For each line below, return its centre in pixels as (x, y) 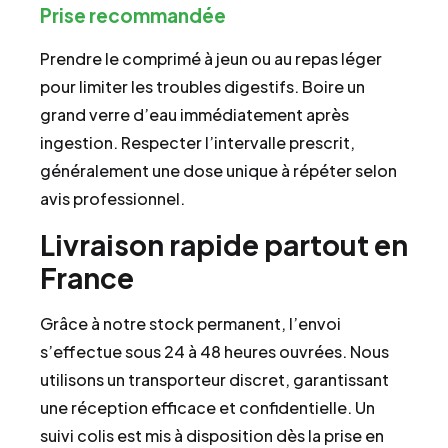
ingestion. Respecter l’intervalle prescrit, (197, 143)
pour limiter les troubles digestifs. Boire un (202, 87)
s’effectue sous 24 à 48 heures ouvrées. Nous (214, 351)
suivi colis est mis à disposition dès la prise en (212, 435)
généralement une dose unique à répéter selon (218, 171)
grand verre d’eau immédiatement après (194, 115)
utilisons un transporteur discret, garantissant (214, 379)
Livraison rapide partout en (224, 244)
